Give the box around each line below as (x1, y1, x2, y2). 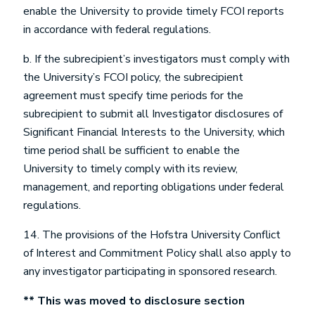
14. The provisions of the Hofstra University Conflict (23, 227, 281, 243)
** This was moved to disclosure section (23, 293, 245, 309)
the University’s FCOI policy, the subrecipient (23, 70, 243, 85)
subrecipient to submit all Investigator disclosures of (23, 106, 283, 122)
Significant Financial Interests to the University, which (23, 124, 285, 140)
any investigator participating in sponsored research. (23, 264, 277, 279)
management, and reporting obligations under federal (23, 179, 284, 195)
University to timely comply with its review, (23, 161, 238, 176)
